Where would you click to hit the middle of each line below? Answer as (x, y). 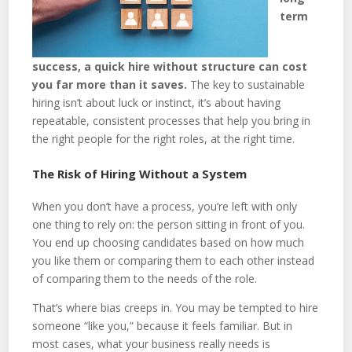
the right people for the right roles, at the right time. (164, 138)
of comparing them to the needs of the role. (145, 278)
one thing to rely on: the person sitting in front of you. (169, 224)
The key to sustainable (246, 84)
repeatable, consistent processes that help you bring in (172, 120)
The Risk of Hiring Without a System (140, 173)
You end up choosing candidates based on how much (169, 242)
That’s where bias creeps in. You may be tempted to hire (176, 307)
